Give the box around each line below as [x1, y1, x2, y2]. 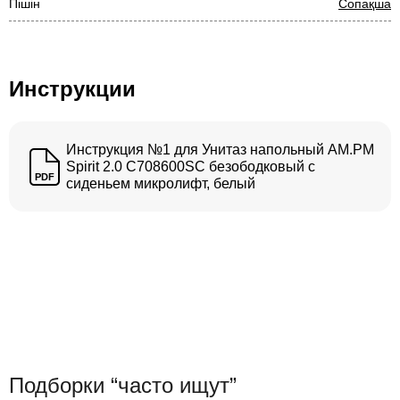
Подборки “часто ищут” [9, 373, 237, 397]
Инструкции [9, 77, 136, 101]
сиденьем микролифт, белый [66, 176, 255, 191]
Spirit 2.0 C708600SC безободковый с [66, 159, 315, 174]
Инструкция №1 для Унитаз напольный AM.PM [66, 142, 374, 157]
